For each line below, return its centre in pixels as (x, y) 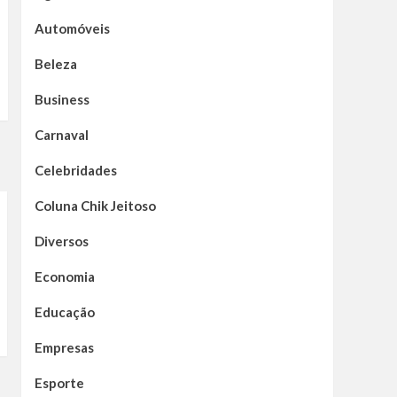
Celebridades (75, 171)
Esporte (59, 383)
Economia (64, 277)
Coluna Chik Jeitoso (95, 206)
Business (62, 100)
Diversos (61, 241)
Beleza (55, 64)
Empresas (64, 348)
